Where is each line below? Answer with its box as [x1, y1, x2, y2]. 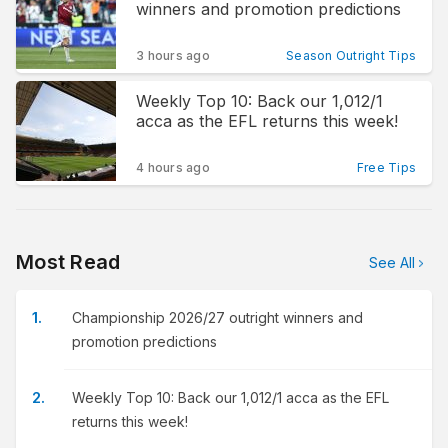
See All [369, 253, 415, 271]
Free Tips [356, 160, 416, 175]
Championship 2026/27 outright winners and [72, 309, 363, 326]
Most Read [16, 250, 121, 274]
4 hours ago [136, 160, 210, 175]
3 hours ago [136, 48, 210, 63]
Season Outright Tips [286, 48, 416, 63]
